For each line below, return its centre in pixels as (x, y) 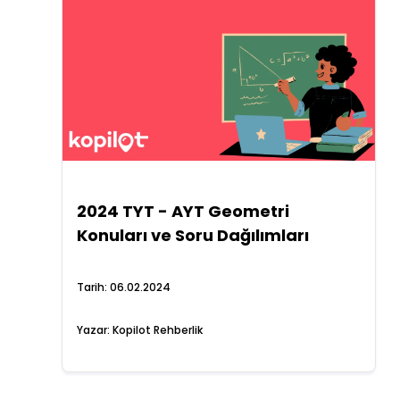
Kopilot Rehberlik (157, 330)
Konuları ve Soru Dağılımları (192, 235)
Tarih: (93, 287)
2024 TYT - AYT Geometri (183, 211)
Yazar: (94, 330)
